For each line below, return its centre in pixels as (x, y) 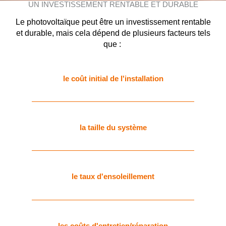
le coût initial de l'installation (113, 78)
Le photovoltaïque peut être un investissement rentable (113, 22)
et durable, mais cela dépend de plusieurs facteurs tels (113, 33)
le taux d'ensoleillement (113, 177)
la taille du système (113, 128)
